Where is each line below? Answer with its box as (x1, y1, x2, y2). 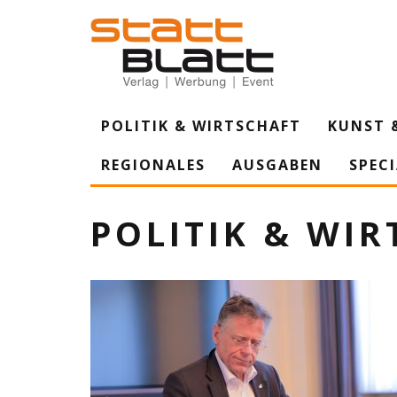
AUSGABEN (232, 155, 323, 175)
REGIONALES (101, 155, 206, 175)
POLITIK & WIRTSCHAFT (101, 116, 301, 136)
